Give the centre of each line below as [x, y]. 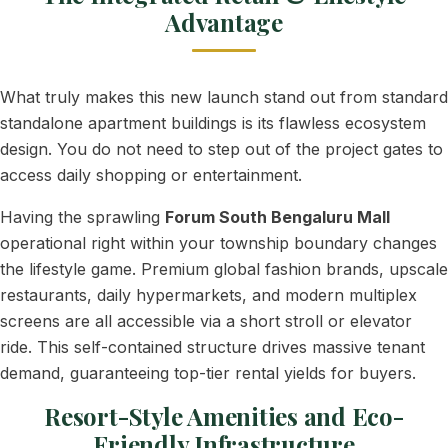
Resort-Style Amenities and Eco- [224, 416]
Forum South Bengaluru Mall [277, 217]
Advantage [224, 22]
